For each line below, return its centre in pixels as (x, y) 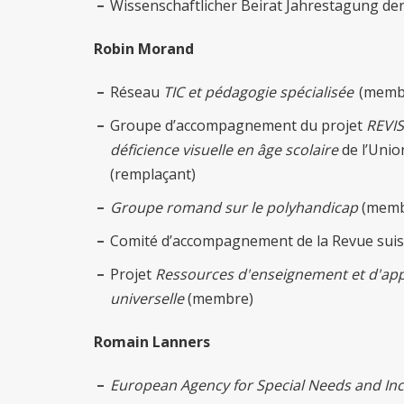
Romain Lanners (152, 342)
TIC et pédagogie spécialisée (258, 92)
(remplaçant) (155, 174)
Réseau (137, 92)
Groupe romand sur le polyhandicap (234, 208)
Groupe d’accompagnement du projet (238, 126)
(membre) (219, 299)
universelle (147, 299)
